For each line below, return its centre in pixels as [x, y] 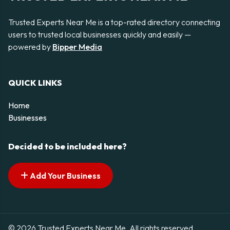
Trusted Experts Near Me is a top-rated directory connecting [114, 22]
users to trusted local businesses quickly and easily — [100, 34]
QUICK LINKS [35, 83]
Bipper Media [77, 47]
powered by [30, 47]
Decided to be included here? [68, 147]
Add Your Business [64, 176]
